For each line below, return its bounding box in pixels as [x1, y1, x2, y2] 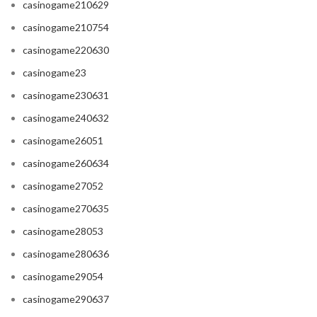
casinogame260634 [23, 157, 109, 170]
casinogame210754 [23, 21, 109, 34]
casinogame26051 [23, 134, 103, 147]
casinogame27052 [23, 180, 103, 192]
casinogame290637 [23, 293, 109, 306]
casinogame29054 [23, 270, 103, 283]
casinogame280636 [23, 248, 109, 260]
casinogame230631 [23, 89, 109, 102]
